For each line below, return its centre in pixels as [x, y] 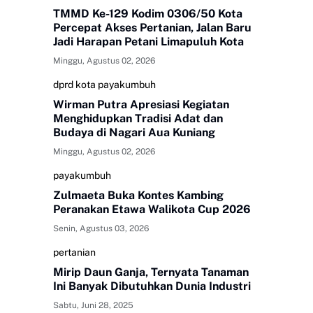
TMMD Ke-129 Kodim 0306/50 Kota [148, 14]
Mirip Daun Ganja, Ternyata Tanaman [151, 272]
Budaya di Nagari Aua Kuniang [134, 133]
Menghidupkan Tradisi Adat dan [138, 119]
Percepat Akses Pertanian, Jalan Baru [152, 28]
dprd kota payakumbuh [104, 85]
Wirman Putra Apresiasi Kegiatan [141, 105]
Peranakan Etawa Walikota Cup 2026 [152, 210]
